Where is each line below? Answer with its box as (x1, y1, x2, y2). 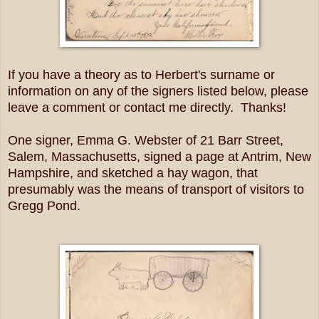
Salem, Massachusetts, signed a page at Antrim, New (8, 149, 311, 164)
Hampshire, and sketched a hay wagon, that (8, 165, 258, 180)
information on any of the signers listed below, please (8, 83, 308, 98)
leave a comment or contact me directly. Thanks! (8, 100, 286, 115)
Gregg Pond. (8, 198, 80, 213)
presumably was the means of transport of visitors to (8, 182, 304, 197)
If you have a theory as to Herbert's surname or (8, 67, 275, 82)
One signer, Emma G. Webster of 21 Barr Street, (8, 132, 283, 147)
